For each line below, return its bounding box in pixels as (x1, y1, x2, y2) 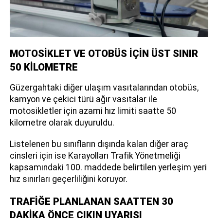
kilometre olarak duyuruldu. (10, 118, 114, 128)
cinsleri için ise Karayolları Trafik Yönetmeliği (10, 151, 181, 161)
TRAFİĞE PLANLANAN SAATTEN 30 (10, 196, 173, 208)
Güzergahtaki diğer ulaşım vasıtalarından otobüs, (10, 83, 199, 93)
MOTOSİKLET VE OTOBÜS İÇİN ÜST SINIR (10, 48, 198, 60)
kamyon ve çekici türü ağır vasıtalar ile (10, 94, 157, 105)
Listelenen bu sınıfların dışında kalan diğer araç (10, 139, 188, 149)
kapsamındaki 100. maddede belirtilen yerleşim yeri (10, 163, 207, 173)
